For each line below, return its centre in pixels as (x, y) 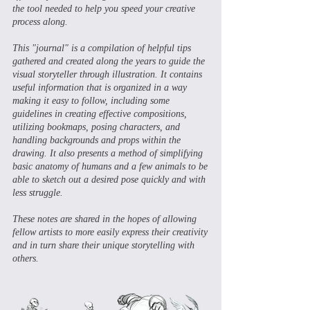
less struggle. (38, 193)
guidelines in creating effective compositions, (100, 114)
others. (26, 258)
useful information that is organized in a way (100, 88)
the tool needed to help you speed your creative (104, 9)
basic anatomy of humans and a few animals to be (110, 166)
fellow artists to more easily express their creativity (110, 232)
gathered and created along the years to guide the (109, 61)
